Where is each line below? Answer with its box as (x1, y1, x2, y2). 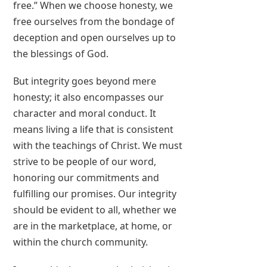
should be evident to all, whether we (13, 203, 177, 217)
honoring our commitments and (13, 171, 160, 185)
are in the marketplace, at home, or (13, 219, 173, 233)
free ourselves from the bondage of (13, 15, 175, 29)
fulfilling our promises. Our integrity (13, 187, 177, 201)
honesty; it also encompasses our (13, 91, 164, 104)
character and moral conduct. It (13, 107, 157, 120)
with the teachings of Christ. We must (13, 139, 183, 153)
